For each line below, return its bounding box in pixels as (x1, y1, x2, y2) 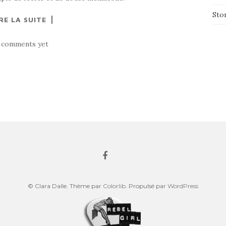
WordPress (167, 182, 198, 190)
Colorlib (103, 182, 126, 190)
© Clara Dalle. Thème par (28, 182, 103, 190)
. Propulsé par (126, 182, 167, 190)
